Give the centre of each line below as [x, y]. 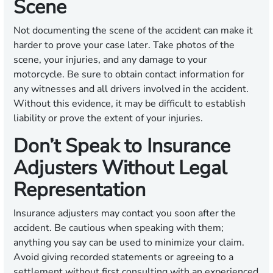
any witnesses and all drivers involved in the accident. [131, 89]
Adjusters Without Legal [120, 168]
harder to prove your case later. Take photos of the [124, 45]
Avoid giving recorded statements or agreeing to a [123, 257]
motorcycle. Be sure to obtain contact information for [129, 75]
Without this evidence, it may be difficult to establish [129, 104]
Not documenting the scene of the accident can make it [133, 31]
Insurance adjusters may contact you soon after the [125, 214]
